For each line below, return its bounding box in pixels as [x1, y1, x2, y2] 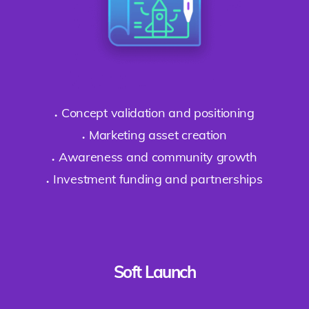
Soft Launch [114, 261, 195, 282]
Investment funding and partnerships [53, 170, 263, 187]
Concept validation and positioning [61, 104, 255, 121]
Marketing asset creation [88, 126, 227, 143]
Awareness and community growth [58, 148, 257, 165]
